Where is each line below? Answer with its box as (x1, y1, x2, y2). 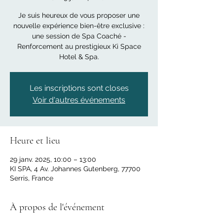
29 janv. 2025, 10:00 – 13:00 (10, 155, 96, 163)
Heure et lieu (10, 134, 60, 147)
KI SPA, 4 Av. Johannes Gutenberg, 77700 (10, 164, 141, 173)
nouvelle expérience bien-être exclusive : (13, 21, 145, 30)
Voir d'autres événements (33, 95, 125, 105)
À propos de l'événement (10, 201, 105, 213)
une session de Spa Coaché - (32, 32, 126, 40)
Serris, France (10, 174, 53, 182)
